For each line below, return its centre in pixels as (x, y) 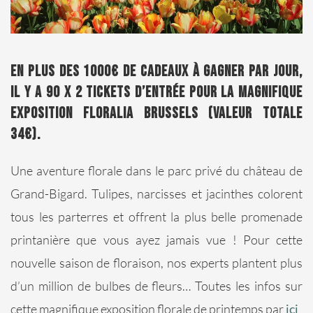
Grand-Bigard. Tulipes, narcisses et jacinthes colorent (156, 193)
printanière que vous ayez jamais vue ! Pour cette (156, 239)
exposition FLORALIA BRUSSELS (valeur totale (156, 113)
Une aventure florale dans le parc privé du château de (156, 170)
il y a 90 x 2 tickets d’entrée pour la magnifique (156, 92)
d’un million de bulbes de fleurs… (103, 285)
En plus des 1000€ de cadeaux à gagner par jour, (156, 71)
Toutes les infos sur (249, 285)
